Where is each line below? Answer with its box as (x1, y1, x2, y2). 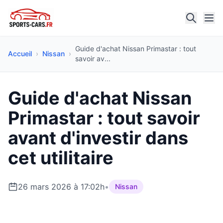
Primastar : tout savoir (8, 107, 200, 129)
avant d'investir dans (8, 127, 188, 149)
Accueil (8, 49, 32, 58)
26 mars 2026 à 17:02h (18, 182, 105, 192)
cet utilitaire (8, 147, 113, 169)
